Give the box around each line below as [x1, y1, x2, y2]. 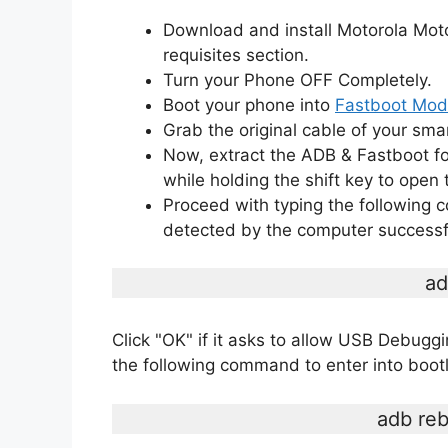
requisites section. [163, 44, 309, 65]
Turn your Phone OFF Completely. [163, 69, 432, 90]
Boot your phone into [163, 94, 335, 115]
